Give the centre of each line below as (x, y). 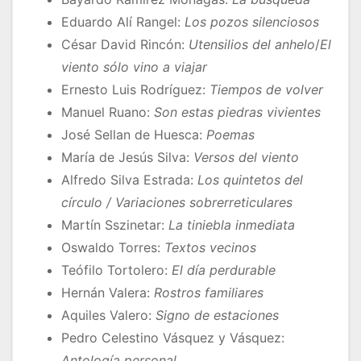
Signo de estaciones (217, 315)
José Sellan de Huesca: (134, 135)
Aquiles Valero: (108, 315)
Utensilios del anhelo (252, 45)
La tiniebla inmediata (232, 225)
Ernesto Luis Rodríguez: (135, 90)
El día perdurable (224, 270)
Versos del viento (246, 158)
